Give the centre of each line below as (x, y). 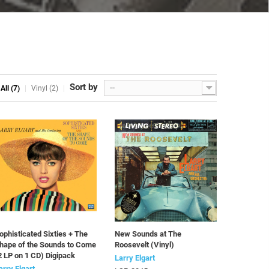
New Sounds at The (148, 234)
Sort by (84, 87)
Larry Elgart (135, 258)
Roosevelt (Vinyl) (144, 245)
